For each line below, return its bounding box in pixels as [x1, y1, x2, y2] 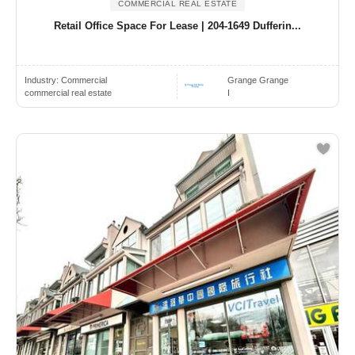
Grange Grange [227, 75, 289, 86]
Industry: [25, 75, 61, 86]
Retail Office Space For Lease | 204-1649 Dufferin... [54, 20, 301, 32]
